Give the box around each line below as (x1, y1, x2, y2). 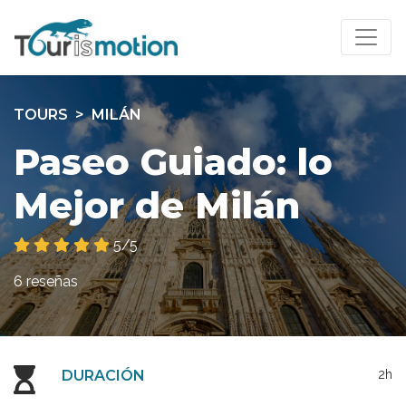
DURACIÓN (62, 366, 146, 384)
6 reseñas (14, 272, 78, 290)
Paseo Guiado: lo (14, 139, 333, 184)
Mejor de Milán (14, 182, 300, 227)
